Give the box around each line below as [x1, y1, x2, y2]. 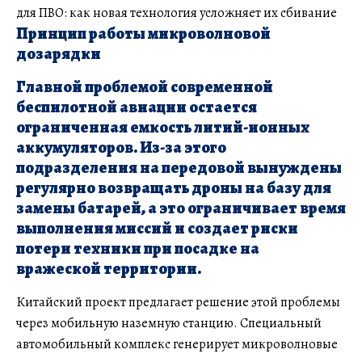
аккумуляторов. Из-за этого [16, 136, 226, 158]
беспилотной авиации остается [16, 95, 257, 118]
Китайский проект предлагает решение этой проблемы [16, 293, 340, 311]
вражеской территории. [16, 257, 201, 280]
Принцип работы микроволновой [16, 22, 271, 44]
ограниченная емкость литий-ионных [16, 116, 309, 138]
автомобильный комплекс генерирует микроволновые [16, 335, 338, 353]
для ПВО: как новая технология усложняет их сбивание [16, 3, 337, 22]
